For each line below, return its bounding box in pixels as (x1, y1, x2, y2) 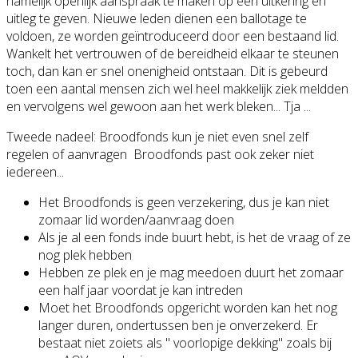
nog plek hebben (38, 245, 132, 264)
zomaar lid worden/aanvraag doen (38, 210, 234, 229)
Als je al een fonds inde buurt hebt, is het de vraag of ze (38, 228, 351, 246)
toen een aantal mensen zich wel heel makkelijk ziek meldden (6, 79, 348, 97)
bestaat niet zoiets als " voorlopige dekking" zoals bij (38, 333, 332, 352)
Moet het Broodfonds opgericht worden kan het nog (38, 298, 337, 316)
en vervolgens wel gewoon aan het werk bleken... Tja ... (6, 97, 311, 115)
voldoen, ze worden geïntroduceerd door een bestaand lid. (6, 26, 339, 45)
